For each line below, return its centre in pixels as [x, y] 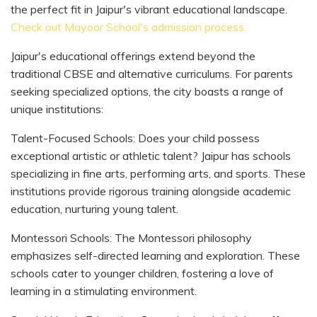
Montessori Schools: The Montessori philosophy [131, 237]
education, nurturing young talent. [94, 208]
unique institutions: [57, 109]
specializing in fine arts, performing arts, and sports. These [158, 173]
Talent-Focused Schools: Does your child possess [135, 138]
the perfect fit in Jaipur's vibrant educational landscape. [149, 9]
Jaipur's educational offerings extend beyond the [133, 56]
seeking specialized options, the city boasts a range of [147, 91]
